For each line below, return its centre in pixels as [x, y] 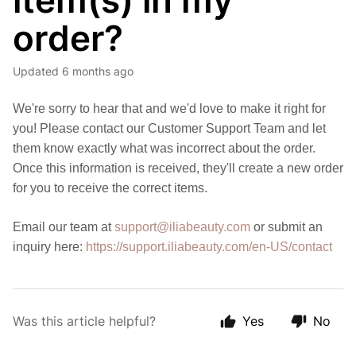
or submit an [288, 227]
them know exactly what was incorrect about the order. [164, 148]
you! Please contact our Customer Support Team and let [169, 128]
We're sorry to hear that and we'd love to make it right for [169, 108]
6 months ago [98, 71]
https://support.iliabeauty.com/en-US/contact [209, 247]
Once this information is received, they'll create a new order [178, 168]
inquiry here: [48, 247]
